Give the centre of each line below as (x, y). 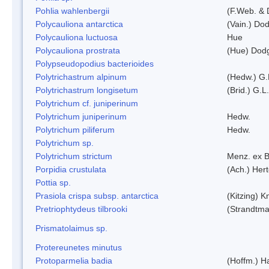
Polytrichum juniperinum (81, 116)
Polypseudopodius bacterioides (95, 63)
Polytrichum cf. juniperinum (87, 103)
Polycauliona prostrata (78, 50)
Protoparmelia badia (74, 260)
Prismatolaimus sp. (71, 228)
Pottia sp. (53, 182)
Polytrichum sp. (65, 143)
